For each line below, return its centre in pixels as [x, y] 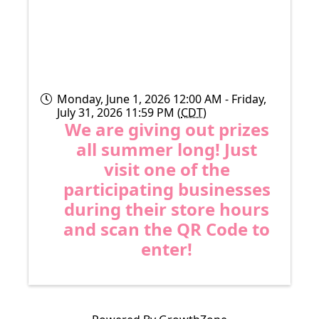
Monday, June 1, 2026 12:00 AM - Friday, [162, 99]
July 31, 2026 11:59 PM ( [119, 112]
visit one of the [167, 169]
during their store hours [167, 209]
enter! [167, 249]
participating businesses [167, 189]
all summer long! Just [167, 149]
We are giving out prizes [167, 129]
